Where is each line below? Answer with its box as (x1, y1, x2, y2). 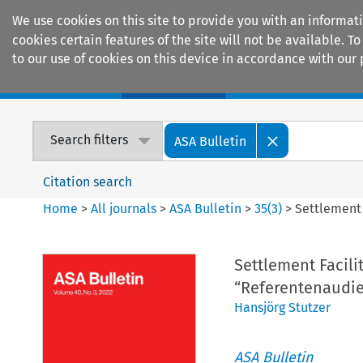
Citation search (43, 173, 133, 190)
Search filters (50, 132, 129, 148)
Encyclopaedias (251, 73, 347, 91)
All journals (91, 200, 160, 216)
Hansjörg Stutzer (233, 299, 331, 315)
